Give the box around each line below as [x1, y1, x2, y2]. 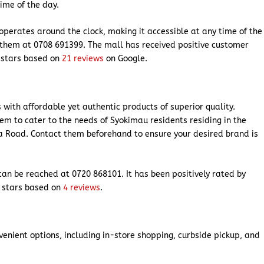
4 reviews [63, 182, 101, 193]
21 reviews [62, 54, 104, 64]
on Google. [104, 54, 148, 64]
